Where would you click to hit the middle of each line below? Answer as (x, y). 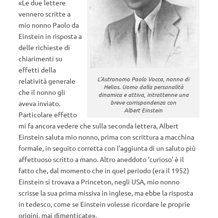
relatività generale (47, 81)
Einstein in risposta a (50, 36)
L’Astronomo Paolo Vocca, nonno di (143, 79)
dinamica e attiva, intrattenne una (143, 94)
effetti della (37, 70)
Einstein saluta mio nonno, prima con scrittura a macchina (106, 137)
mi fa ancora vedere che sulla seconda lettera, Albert (99, 126)
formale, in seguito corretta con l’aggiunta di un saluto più (107, 148)
